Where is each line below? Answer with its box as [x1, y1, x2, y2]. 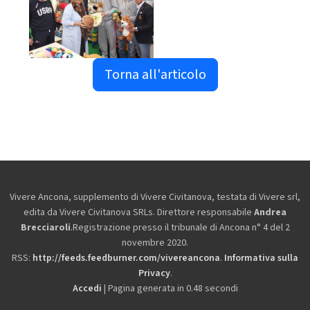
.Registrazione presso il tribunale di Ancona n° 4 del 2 [70, 221, 290, 235]
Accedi [72, 282, 102, 296]
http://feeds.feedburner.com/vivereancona [33, 251, 220, 266]
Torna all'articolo [104, 65, 206, 85]
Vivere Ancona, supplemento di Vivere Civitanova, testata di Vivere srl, [10, 190, 300, 205]
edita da [24, 206, 60, 220]
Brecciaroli [20, 221, 71, 235]
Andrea [254, 206, 286, 220]
